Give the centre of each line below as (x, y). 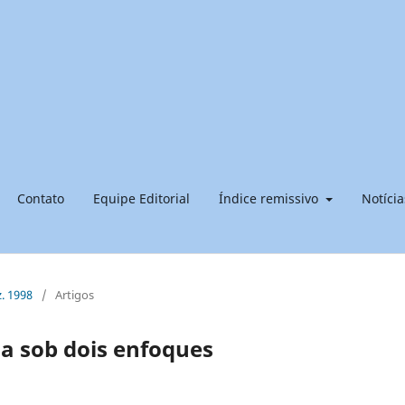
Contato (41, 198)
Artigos (75, 294)
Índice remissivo (270, 198)
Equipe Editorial (141, 198)
